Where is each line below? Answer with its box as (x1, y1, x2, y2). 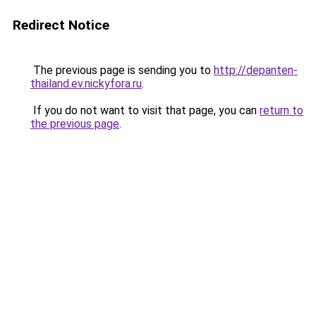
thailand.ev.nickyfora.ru (30, 77, 142, 90)
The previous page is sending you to (30, 63, 214, 77)
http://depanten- (214, 63, 298, 77)
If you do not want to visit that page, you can (30, 104, 260, 117)
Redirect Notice (13, 17, 109, 33)
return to (260, 104, 303, 117)
